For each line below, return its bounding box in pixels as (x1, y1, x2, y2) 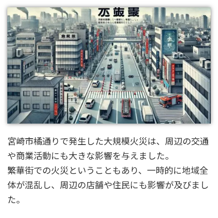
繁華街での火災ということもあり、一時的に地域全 (7, 163, 208, 177)
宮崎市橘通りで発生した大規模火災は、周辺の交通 (7, 134, 209, 147)
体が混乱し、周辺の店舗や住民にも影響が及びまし (7, 178, 209, 191)
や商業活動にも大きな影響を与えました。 (7, 149, 174, 162)
